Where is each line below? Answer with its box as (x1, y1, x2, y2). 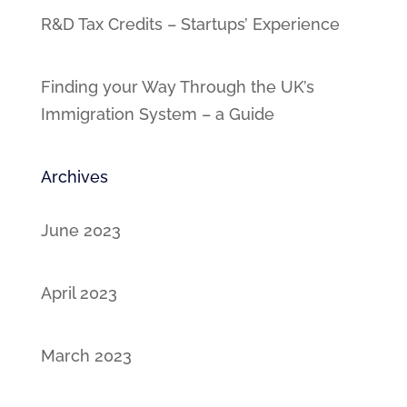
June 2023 (40, 220, 121, 240)
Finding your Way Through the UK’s (40, 76, 314, 96)
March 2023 (40, 345, 132, 365)
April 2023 (40, 283, 117, 303)
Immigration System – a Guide (40, 104, 274, 124)
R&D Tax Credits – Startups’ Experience (40, 14, 340, 34)
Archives (40, 166, 108, 186)
